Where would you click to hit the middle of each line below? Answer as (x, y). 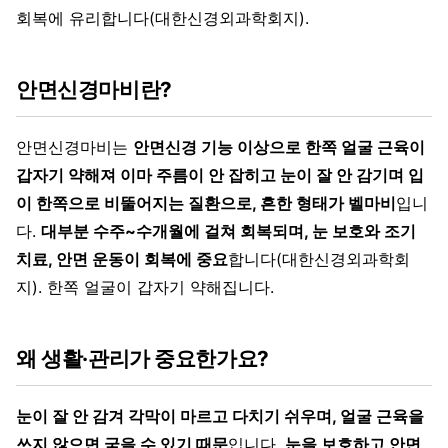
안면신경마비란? (94, 89)
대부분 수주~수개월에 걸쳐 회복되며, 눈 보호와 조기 (228, 230)
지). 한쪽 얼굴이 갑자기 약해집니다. (145, 286)
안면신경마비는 (74, 146)
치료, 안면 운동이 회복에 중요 (122, 258)
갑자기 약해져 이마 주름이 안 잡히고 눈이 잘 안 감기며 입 (220, 174)
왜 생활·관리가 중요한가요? (142, 358)
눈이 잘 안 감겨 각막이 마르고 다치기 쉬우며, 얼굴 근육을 (220, 415)
